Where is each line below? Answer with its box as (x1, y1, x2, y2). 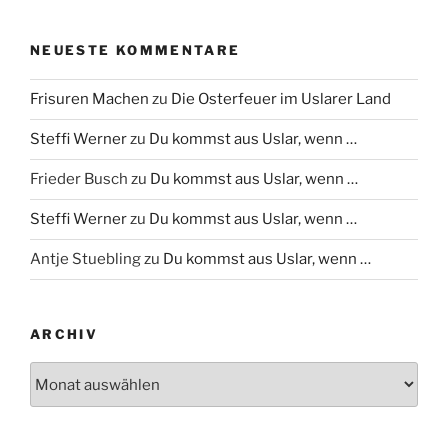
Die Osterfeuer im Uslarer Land (171, 90, 391, 109)
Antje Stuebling (30, 250, 141, 269)
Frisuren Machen (30, 90, 149, 109)
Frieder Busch (30, 170, 128, 189)
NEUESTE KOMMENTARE (30, 42, 241, 59)
